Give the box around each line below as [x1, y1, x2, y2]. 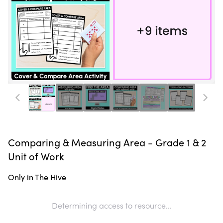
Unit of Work [8, 149, 64, 163]
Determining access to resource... [51, 200, 172, 211]
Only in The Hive [8, 172, 66, 182]
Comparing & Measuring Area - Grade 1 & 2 [8, 135, 206, 149]
